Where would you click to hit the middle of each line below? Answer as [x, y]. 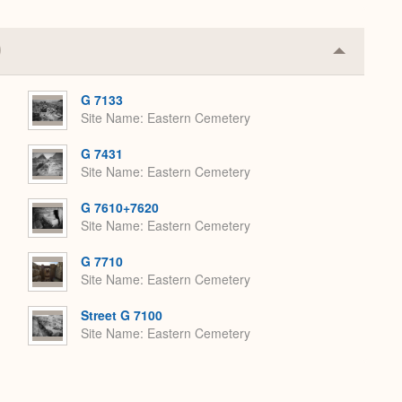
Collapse [367, 57]
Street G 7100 [122, 315]
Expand [363, 85]
